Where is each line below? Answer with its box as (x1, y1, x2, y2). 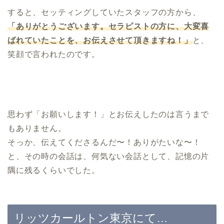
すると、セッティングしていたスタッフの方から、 (7, 8, 201, 17)
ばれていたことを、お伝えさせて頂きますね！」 (7, 36, 192, 45)
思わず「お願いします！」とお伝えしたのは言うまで (7, 110, 209, 119)
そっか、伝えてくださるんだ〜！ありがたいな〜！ (7, 138, 201, 147)
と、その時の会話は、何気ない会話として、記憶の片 (7, 152, 209, 161)
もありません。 (7, 124, 66, 133)
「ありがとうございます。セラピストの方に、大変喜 (7, 22, 209, 31)
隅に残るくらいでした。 (7, 166, 100, 175)
